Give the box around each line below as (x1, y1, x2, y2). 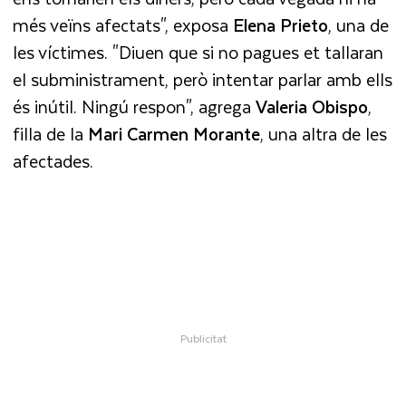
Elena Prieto (233, 10, 329, 39)
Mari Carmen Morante (88, 119, 261, 148)
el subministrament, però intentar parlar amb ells (13, 64, 393, 93)
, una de (328, 10, 390, 39)
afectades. (13, 146, 94, 175)
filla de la (13, 119, 89, 148)
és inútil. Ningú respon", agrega (13, 92, 256, 121)
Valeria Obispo (256, 92, 369, 121)
